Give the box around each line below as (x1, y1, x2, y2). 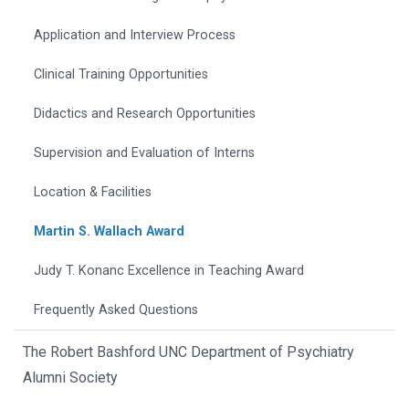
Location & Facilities (34, 184, 152, 201)
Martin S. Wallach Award (34, 224, 184, 240)
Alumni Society (23, 369, 118, 387)
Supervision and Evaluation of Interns (34, 145, 255, 162)
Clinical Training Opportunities (34, 67, 208, 83)
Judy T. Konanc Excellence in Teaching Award (34, 263, 304, 279)
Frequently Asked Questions (34, 302, 198, 319)
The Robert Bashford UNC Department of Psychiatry (23, 343, 354, 362)
